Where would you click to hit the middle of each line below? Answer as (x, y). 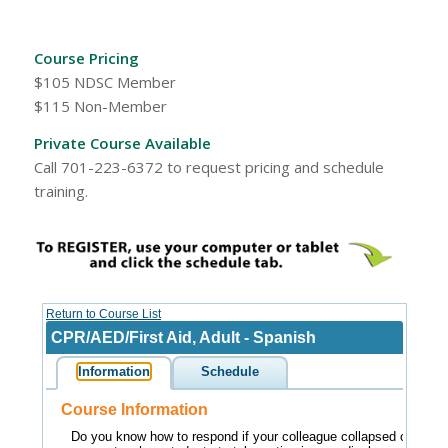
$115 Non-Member (100, 106)
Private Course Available (122, 142)
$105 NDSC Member (104, 82)
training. (60, 190)
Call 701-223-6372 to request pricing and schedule (208, 166)
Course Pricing (86, 58)
